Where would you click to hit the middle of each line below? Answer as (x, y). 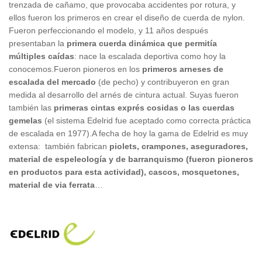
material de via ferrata (52, 185)
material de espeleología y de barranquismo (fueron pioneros (131, 159)
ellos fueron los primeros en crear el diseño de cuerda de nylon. (127, 17)
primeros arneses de (183, 69)
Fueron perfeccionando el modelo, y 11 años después (108, 30)
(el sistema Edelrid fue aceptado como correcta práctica (146, 120)
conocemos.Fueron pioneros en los (75, 69)
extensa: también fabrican (59, 146)
